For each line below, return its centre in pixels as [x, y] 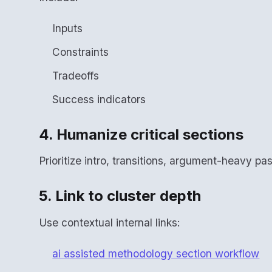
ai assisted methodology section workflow [156, 254]
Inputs [68, 29]
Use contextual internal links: [110, 222]
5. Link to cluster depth [120, 196]
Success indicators [99, 99]
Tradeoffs [76, 75]
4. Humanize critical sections [141, 134]
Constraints [81, 52]
